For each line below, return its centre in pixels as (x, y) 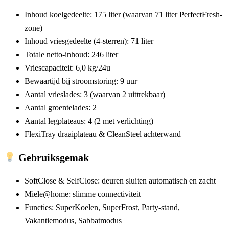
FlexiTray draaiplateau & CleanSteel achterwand (103, 134)
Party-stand (160, 208)
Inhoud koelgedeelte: (59, 15)
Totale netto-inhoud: (58, 55)
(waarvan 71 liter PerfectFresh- (171, 15)
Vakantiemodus (49, 221)
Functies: (40, 208)
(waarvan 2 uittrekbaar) (127, 95)
